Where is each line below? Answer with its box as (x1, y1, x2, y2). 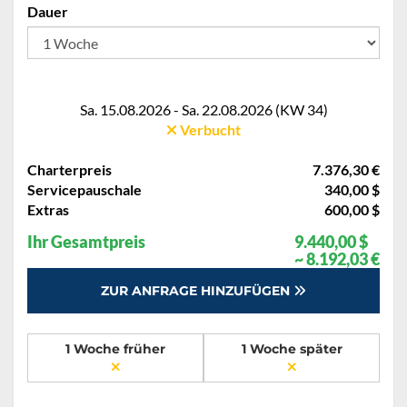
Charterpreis (27, 161, 112, 179)
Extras (27, 201, 69, 219)
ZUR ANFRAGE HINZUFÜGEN (101, 283, 293, 300)
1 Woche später (241, 341, 342, 358)
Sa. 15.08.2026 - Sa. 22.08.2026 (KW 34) (79, 101, 328, 119)
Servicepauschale (27, 181, 142, 199)
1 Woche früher (65, 341, 165, 358)
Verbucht (177, 121, 241, 139)
